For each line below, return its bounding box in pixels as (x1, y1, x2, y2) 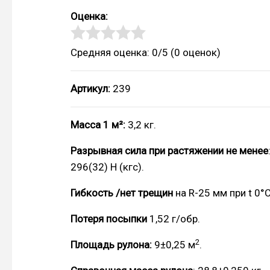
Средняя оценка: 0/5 (71, 46, 168, 59)
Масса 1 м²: (71, 119, 125, 131)
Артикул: (71, 83, 113, 95)
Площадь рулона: (71, 239, 152, 251)
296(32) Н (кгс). (71, 161, 144, 174)
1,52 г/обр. (147, 213, 200, 225)
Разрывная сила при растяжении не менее (71, 145, 268, 157)
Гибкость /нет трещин (71, 187, 173, 199)
